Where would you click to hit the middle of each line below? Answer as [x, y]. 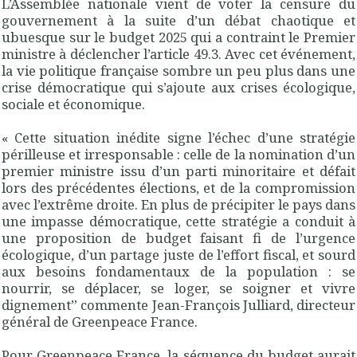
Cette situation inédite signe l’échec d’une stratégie [182, 137]
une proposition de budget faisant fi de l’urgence [178, 237]
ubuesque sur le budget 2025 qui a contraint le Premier [178, 37]
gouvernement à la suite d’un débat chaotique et [178, 20]
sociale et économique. [73, 104]
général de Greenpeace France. [100, 321]
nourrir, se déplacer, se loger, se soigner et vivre [178, 288]
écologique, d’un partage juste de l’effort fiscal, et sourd [178, 254]
